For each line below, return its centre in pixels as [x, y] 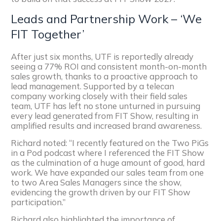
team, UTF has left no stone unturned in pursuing [106, 106]
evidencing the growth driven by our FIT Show [101, 192]
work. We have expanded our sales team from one [108, 172]
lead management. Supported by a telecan [93, 86]
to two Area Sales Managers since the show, [96, 182]
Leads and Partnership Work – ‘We [107, 18]
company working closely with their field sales [99, 96]
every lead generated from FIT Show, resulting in [105, 115]
